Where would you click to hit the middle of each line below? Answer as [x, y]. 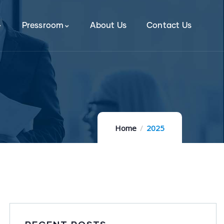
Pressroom [43, 25]
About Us [108, 25]
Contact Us [169, 25]
